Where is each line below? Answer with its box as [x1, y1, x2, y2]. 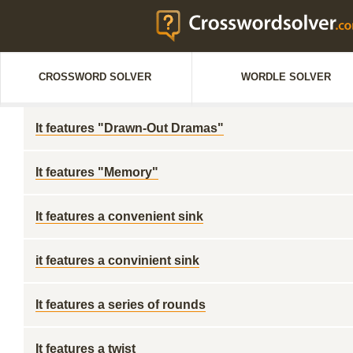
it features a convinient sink [35, 254, 199, 267]
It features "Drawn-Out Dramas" [35, 121, 224, 135]
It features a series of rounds [35, 298, 206, 311]
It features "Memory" [35, 165, 158, 179]
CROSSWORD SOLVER [38, 71, 151, 83]
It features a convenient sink [35, 210, 203, 223]
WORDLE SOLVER [241, 71, 331, 83]
